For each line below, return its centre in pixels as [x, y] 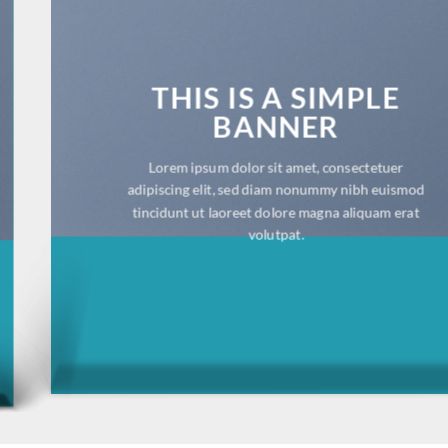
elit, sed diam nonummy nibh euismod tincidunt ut [276, 201]
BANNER [276, 138]
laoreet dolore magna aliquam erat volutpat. [276, 224]
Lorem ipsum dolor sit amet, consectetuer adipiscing [276, 179]
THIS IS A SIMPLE [276, 109]
